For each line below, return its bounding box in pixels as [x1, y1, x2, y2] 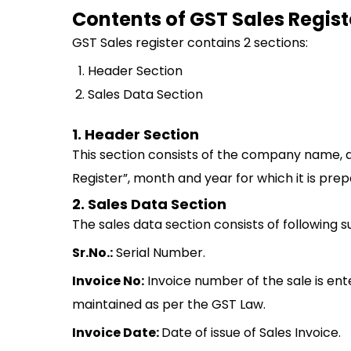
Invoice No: [72, 272, 144, 290]
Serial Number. [113, 244, 205, 262]
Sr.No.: [72, 244, 113, 262]
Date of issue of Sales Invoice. [161, 324, 341, 342]
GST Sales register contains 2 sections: [72, 34, 308, 52]
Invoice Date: [72, 324, 161, 342]
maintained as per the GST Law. [72, 295, 266, 313]
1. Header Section [72, 125, 199, 144]
